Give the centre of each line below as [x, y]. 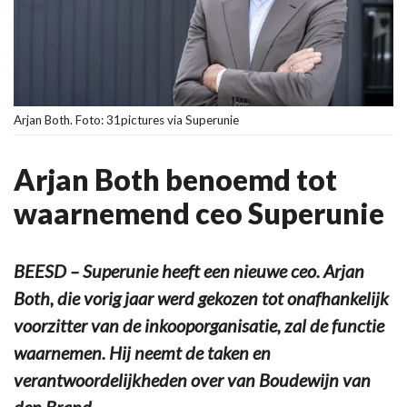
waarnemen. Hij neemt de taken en [142, 352]
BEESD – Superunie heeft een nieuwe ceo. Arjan [189, 270]
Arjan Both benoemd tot [175, 179]
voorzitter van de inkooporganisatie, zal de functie [199, 325]
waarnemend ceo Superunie [199, 213]
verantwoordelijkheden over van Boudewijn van [192, 379]
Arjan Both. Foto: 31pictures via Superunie [126, 119]
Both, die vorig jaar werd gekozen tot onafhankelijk [201, 298]
